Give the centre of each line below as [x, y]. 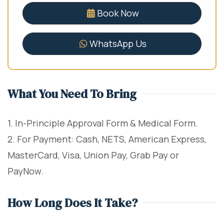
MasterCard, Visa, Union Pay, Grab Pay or [93, 155]
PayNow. [25, 171]
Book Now [118, 13]
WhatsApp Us [118, 43]
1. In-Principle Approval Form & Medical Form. [103, 123]
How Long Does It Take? [72, 202]
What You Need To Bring [72, 93]
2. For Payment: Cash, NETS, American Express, [107, 139]
